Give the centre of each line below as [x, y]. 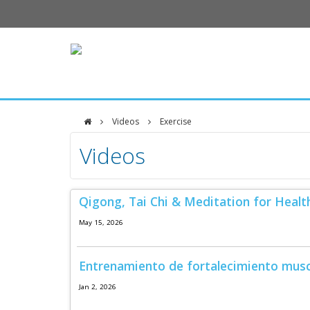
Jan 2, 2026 [97, 286]
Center [113, 201]
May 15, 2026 [101, 222]
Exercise [175, 121]
